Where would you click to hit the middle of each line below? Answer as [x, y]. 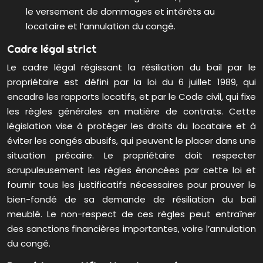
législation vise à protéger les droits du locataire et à [131, 126]
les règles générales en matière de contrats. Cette [131, 112]
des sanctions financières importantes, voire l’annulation [131, 229]
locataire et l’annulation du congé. [101, 26]
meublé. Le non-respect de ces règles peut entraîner [131, 214]
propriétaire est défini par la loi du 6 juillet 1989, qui [131, 82]
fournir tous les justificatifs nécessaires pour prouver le [131, 185]
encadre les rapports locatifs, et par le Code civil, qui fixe [131, 97]
